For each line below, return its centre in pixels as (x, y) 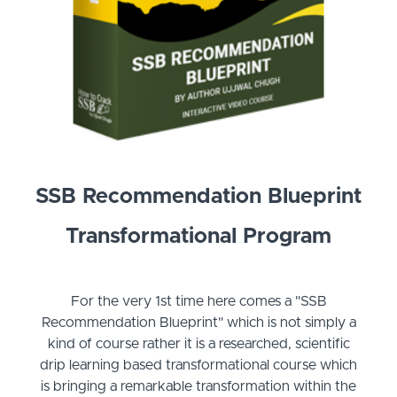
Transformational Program (198, 237)
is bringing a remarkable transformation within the (198, 387)
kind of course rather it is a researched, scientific (198, 344)
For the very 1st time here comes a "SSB (198, 302)
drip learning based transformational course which (198, 366)
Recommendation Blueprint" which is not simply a (198, 323)
